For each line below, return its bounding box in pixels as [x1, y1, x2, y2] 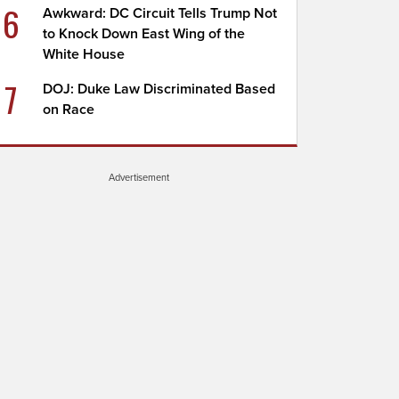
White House [43, 45, 126, 63]
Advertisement [109, 171, 169, 183]
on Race [43, 101, 95, 118]
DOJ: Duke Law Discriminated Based [43, 80, 276, 98]
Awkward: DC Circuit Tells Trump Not [43, 4, 278, 22]
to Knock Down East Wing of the [43, 25, 246, 43]
